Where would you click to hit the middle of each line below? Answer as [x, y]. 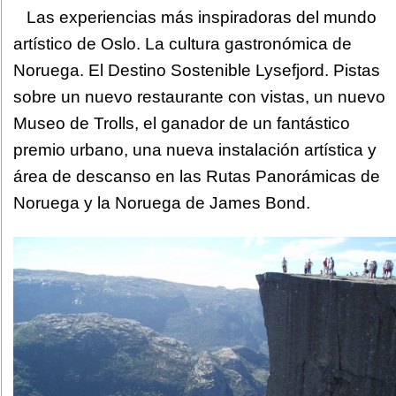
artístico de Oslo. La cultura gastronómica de [183, 44]
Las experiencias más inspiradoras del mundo [202, 17]
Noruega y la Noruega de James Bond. [162, 203]
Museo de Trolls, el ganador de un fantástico [182, 123]
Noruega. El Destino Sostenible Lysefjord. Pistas [197, 70]
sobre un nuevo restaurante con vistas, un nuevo [199, 97]
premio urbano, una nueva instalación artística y [195, 150]
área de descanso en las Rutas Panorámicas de [197, 176]
